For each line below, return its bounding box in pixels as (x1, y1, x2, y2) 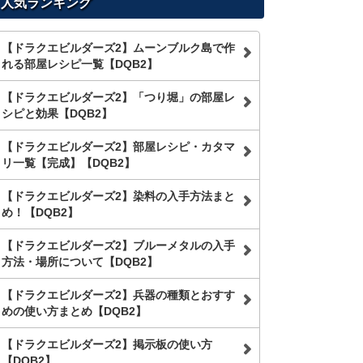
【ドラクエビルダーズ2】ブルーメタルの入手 (2, 239, 235, 252)
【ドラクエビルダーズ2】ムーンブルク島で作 (2, 41, 235, 54)
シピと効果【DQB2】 (2, 107, 113, 120)
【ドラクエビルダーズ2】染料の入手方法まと (2, 190, 235, 203)
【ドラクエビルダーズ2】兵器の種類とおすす (2, 288, 235, 301)
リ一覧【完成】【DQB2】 (2, 156, 135, 169)
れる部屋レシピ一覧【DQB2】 (2, 58, 158, 70)
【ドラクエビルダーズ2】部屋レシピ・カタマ (2, 140, 235, 153)
